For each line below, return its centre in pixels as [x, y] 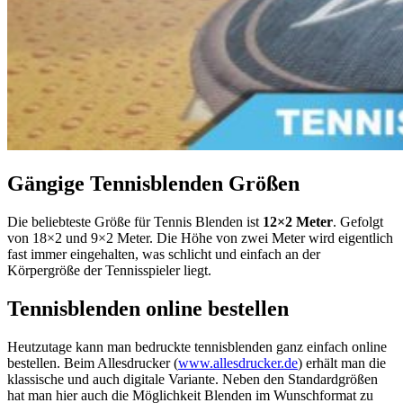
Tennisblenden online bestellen [148, 308]
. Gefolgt [358, 221]
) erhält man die [342, 363]
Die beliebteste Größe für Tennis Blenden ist [135, 221]
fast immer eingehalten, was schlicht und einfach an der [164, 254]
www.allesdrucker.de [238, 363]
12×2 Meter [298, 221]
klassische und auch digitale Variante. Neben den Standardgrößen [193, 379]
